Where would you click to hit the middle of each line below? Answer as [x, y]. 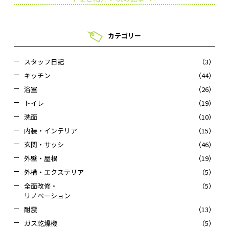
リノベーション [47, 196]
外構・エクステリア [54, 172]
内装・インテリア [50, 131]
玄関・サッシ [44, 145]
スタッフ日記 [44, 62]
